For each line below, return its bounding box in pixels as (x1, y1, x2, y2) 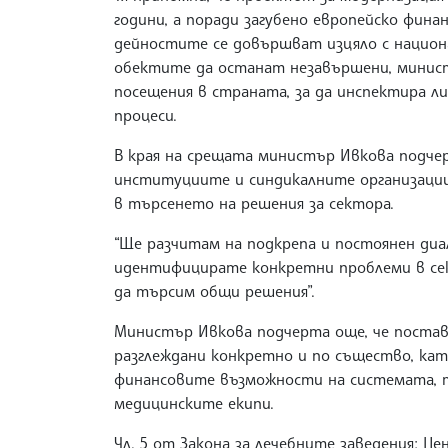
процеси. (114, 105, 177, 126)
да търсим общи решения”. (114, 281, 315, 302)
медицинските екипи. (114, 393, 274, 414)
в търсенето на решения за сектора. (114, 193, 394, 214)
